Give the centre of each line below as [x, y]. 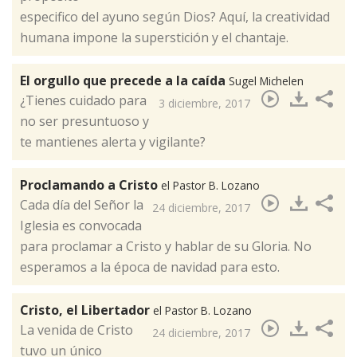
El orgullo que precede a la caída [124, 81]
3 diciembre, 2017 [204, 104]
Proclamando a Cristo [90, 185]
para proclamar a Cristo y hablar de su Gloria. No [166, 247]
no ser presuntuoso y [84, 122]
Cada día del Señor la [82, 205]
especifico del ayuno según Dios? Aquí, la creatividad [175, 17]
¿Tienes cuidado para [83, 101]
